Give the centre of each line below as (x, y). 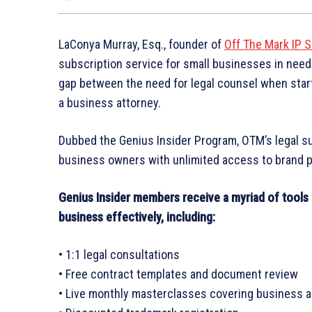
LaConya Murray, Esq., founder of (141, 44)
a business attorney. (110, 102)
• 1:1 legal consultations (119, 254)
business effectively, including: (137, 217)
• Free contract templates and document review (178, 274)
